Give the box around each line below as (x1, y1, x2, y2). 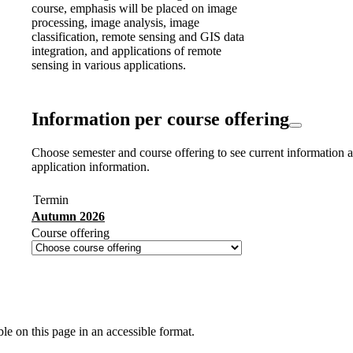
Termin (33, 192, 69, 206)
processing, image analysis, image (32, 15, 199, 29)
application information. (32, 159, 150, 173)
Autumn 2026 (32, 209, 105, 223)
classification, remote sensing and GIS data (32, 29, 244, 43)
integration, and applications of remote (32, 43, 221, 58)
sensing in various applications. (32, 58, 186, 72)
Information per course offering (32, 108, 289, 129)
